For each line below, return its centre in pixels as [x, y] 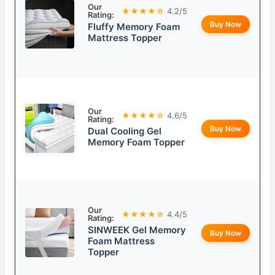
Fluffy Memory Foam [134, 27]
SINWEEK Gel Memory [137, 230]
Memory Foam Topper [136, 142]
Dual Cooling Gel [125, 131]
